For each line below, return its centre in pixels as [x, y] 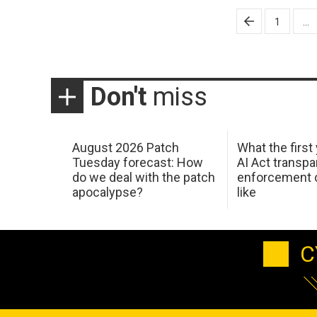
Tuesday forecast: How [137, 162]
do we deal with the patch [143, 177]
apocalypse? [107, 192]
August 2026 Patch [125, 147]
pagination [113, 37]
